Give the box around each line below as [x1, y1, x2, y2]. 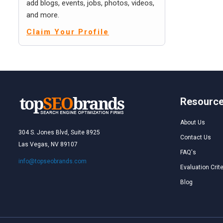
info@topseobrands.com [18, 158, 87, 165]
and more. [26, 10, 59, 19]
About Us [180, 119, 205, 126]
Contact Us [180, 134, 211, 141]
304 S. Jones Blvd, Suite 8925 [18, 129, 100, 136]
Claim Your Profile [26, 27, 109, 36]
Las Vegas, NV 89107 [18, 141, 78, 148]
